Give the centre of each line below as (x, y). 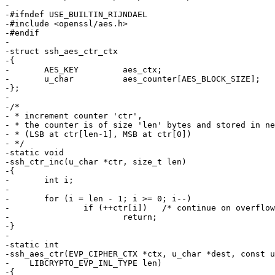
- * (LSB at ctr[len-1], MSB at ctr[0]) (98, 134)
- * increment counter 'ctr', (74, 116)
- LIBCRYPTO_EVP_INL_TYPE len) (83, 263)
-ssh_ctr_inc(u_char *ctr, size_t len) (96, 162)
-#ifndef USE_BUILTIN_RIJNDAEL (76, 15)
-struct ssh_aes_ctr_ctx (61, 52)
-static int (32, 245)
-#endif (22, 33)
